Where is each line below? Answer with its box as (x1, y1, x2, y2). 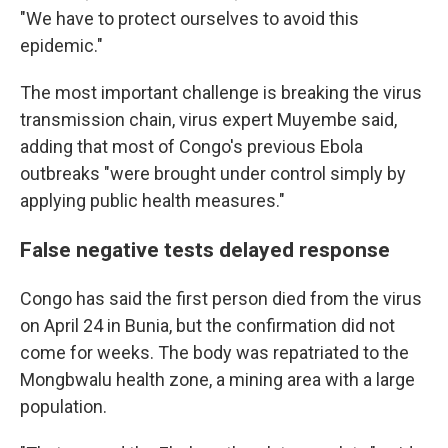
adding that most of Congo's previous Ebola (20, 136, 363, 157)
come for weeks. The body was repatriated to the (20, 342, 409, 363)
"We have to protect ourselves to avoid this (20, 8, 359, 29)
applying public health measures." (20, 190, 285, 211)
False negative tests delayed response (20, 237, 390, 262)
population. (20, 396, 107, 417)
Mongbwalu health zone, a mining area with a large (20, 369, 415, 390)
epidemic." (20, 35, 103, 56)
